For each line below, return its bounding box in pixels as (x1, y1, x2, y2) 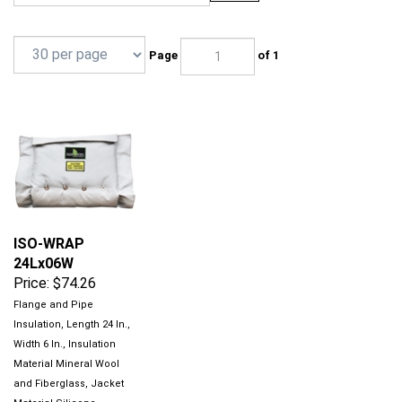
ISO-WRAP (13, 215, 84, 232)
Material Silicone (13, 378, 96, 389)
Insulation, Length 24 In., (13, 299, 130, 310)
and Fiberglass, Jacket (13, 358, 124, 370)
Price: (13, 255, 49, 272)
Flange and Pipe (13, 279, 93, 291)
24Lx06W (13, 235, 74, 252)
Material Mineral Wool (13, 338, 119, 350)
